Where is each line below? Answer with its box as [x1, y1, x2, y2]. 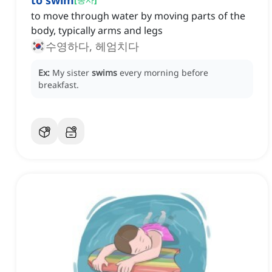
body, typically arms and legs [31, 24, 163, 38]
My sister [52, 67, 92, 79]
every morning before [120, 67, 208, 79]
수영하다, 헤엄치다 [46, 39, 139, 54]
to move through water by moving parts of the [31, 9, 245, 23]
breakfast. [38, 79, 79, 91]
